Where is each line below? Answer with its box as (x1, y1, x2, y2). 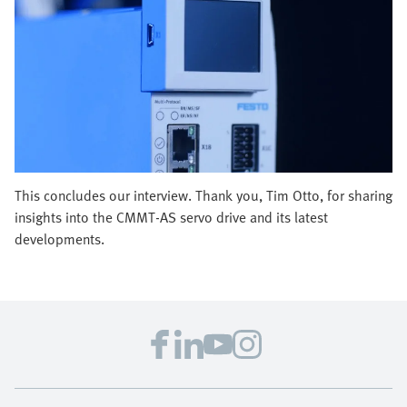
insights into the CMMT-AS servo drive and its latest (15, 206, 328, 229)
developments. (15, 228, 104, 251)
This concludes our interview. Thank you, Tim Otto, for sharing (15, 184, 392, 207)
